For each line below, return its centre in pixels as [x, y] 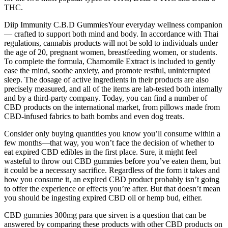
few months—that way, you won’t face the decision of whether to [109, 142]
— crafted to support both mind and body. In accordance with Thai [111, 34]
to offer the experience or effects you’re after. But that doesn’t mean [112, 188]
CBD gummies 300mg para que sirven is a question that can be [105, 215]
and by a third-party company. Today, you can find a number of [106, 98]
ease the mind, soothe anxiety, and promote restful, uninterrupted [107, 70]
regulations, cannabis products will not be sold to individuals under [111, 43]
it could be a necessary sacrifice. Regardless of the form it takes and [112, 170]
